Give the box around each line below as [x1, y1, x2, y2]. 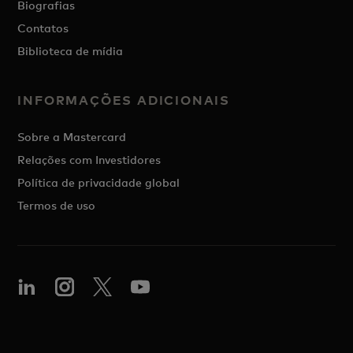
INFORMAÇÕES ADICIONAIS [17, 92, 231, 108]
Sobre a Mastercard [17, 130, 127, 143]
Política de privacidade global [17, 176, 180, 189]
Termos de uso [17, 199, 96, 212]
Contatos [17, 21, 69, 35]
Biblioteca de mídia [17, 44, 124, 58]
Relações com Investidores [17, 153, 162, 166]
